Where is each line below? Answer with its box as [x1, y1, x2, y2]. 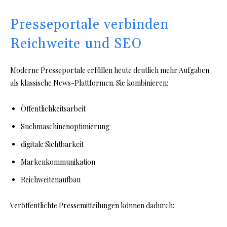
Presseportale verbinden [10, 16, 169, 34]
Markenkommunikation [21, 157, 95, 167]
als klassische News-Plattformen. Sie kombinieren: [10, 78, 168, 88]
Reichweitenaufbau [21, 175, 81, 185]
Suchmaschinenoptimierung [21, 122, 109, 132]
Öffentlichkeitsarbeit [21, 104, 86, 114]
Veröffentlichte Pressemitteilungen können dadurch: [10, 201, 174, 211]
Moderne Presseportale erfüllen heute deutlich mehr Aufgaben [10, 65, 209, 75]
